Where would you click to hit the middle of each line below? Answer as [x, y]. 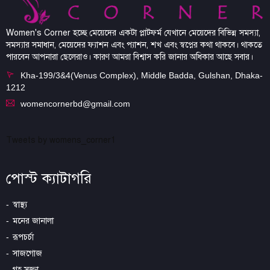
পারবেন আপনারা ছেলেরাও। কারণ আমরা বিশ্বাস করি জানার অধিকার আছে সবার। [130, 57]
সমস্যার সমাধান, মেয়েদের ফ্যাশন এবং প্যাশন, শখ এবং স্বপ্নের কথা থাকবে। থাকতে [134, 45]
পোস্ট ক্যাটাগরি [49, 178]
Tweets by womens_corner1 [61, 140]
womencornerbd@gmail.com [75, 103]
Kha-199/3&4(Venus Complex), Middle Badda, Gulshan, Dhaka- [142, 75]
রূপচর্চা [23, 237]
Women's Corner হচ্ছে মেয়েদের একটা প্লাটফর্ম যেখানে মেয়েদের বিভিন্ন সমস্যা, [133, 33]
